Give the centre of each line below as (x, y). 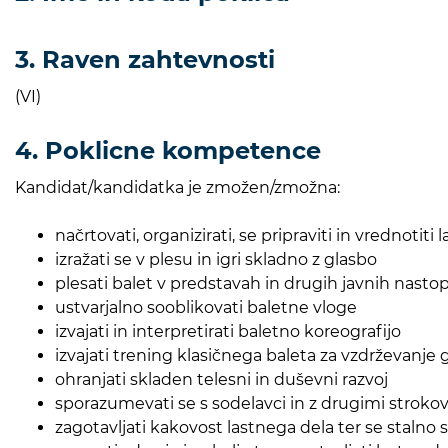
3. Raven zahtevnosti (145, 59)
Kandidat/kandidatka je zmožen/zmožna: (183, 187)
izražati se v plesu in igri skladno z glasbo (216, 259)
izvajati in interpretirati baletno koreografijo (228, 331)
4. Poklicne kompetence (168, 150)
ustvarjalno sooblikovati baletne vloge (208, 307)
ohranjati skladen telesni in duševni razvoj (223, 379)
